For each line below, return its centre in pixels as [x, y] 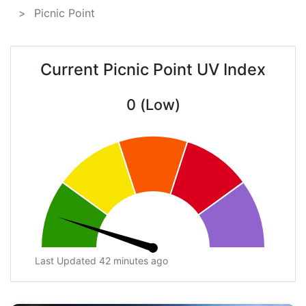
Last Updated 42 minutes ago [101, 261]
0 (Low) [153, 105]
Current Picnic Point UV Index [153, 70]
